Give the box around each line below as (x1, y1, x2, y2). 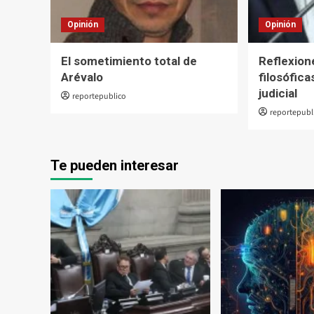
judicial (259, 86, 298, 100)
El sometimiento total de (61, 53, 197, 68)
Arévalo (61, 69, 103, 84)
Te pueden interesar (50, 156, 179, 174)
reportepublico (72, 90, 126, 102)
